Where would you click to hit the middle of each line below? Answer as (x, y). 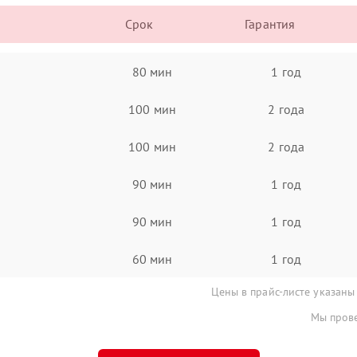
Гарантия (270, 24)
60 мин (152, 259)
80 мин (152, 71)
